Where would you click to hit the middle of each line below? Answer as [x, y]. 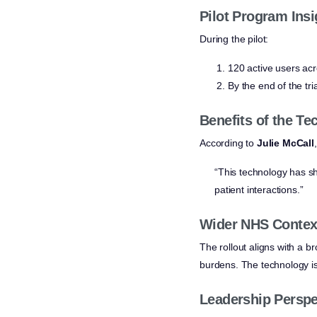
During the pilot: [234, 39]
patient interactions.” [259, 190]
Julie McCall [286, 143]
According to [228, 143]
